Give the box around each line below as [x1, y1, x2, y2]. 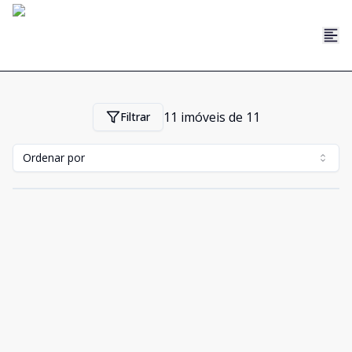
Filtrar [119, 109, 150, 124]
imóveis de [177, 108, 246, 126]
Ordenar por [23, 150, 85, 165]
